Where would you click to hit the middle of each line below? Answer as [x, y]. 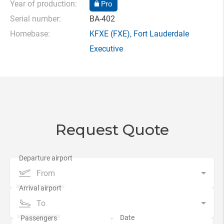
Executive [106, 49]
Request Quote [112, 130]
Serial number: [35, 19]
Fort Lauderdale [161, 34]
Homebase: [30, 34]
